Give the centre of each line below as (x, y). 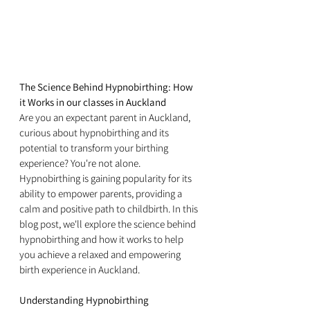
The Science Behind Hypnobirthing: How (107, 87)
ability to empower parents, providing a (102, 194)
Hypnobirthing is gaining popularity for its (107, 179)
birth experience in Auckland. (80, 270)
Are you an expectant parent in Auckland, (106, 118)
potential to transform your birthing (95, 148)
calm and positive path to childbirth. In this (110, 209)
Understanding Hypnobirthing (84, 300)
